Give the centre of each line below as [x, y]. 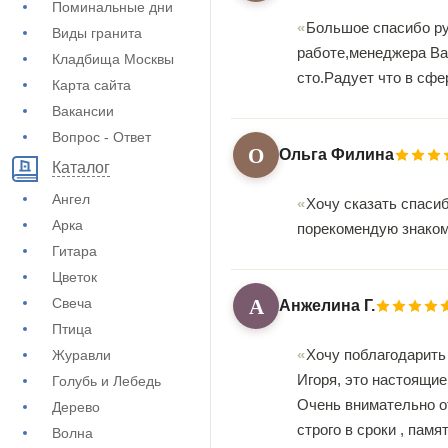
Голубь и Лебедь [106, 381]
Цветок [74, 277]
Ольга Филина [336, 155]
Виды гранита [97, 33]
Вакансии [83, 111]
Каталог [81, 168]
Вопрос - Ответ [101, 137]
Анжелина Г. [327, 306]
